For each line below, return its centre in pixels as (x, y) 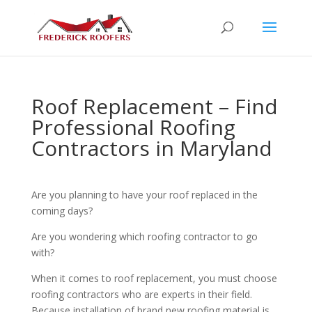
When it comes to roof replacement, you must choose (154, 278)
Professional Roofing (133, 127)
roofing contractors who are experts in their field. (141, 294)
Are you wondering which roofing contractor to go (144, 236)
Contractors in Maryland (151, 148)
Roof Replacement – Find (154, 106)
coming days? (62, 211)
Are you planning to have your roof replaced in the (144, 195)
